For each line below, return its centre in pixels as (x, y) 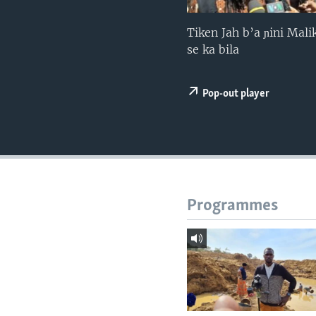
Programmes (233, 206)
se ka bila (213, 50)
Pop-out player (236, 94)
